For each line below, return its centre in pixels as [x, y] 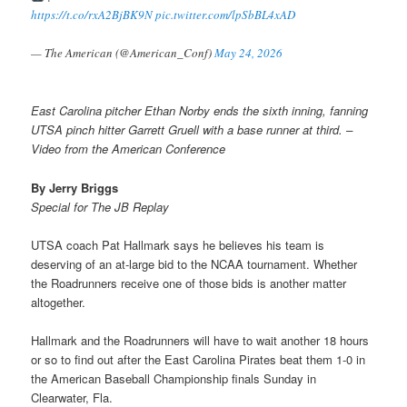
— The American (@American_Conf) [123, 53]
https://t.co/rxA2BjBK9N [92, 15]
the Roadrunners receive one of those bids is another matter [189, 283]
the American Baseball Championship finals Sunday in [174, 378]
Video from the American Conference [129, 149]
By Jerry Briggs [75, 187]
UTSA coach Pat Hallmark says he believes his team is [178, 244]
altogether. [59, 302]
